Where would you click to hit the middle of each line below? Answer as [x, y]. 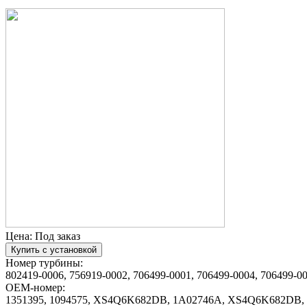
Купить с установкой [54, 249]
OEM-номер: [35, 287]
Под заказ [58, 236]
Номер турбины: [44, 262]
